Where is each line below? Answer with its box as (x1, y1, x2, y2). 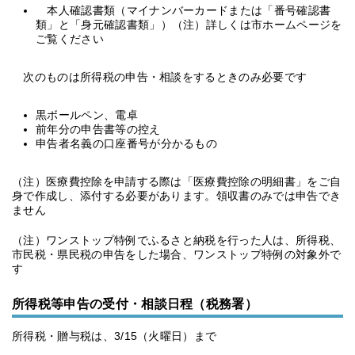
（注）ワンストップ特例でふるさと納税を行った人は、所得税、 (12, 234, 342, 246)
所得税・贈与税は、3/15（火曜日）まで (12, 330, 217, 342)
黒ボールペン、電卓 (36, 109, 138, 121)
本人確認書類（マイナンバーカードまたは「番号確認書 (36, 4, 331, 17)
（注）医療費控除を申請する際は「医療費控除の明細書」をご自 (12, 175, 342, 188)
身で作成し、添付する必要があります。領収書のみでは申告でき (12, 189, 342, 202)
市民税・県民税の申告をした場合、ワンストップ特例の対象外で (12, 248, 342, 261)
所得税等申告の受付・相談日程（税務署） (12, 297, 258, 311)
